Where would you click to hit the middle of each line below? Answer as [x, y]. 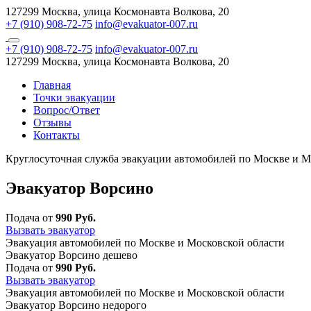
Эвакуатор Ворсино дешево [72, 255]
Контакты [57, 135]
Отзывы [52, 123]
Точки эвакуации [74, 98]
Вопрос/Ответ [67, 110]
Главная [52, 85]
